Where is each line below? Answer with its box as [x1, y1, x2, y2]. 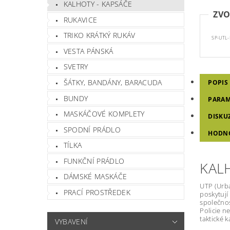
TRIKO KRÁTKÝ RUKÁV [63, 30, 136, 41]
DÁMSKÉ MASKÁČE [63, 171, 127, 182]
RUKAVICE [63, 14, 98, 25]
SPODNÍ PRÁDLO [63, 124, 121, 135]
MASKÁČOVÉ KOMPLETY [63, 109, 145, 119]
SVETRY [63, 62, 88, 72]
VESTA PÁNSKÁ [63, 46, 113, 56]
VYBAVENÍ [54, 216, 88, 226]
